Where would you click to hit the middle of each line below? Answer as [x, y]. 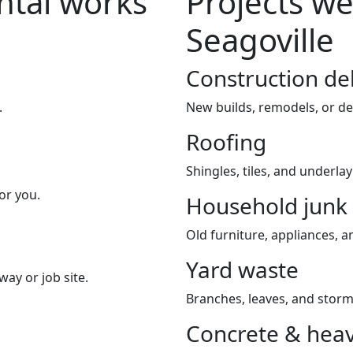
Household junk [267, 205]
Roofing [226, 141]
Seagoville [260, 39]
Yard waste [242, 269]
